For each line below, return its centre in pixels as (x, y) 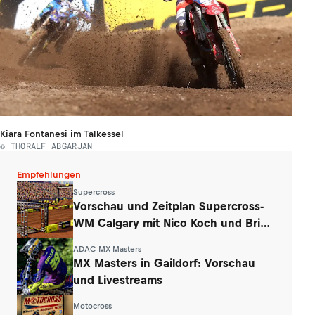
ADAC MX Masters (107, 249)
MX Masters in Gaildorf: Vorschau (164, 263)
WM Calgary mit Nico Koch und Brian (173, 223)
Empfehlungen (49, 174)
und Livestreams (118, 280)
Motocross (92, 306)
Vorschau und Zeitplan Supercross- (168, 206)
